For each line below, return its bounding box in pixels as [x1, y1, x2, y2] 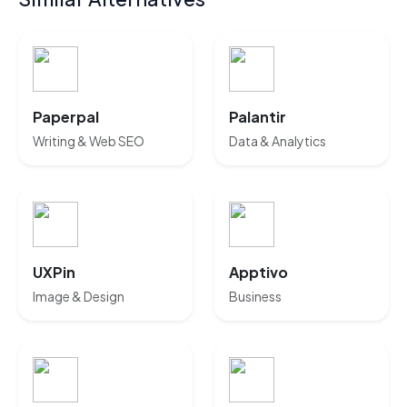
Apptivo [229, 263, 288, 282]
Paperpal [33, 107, 99, 126]
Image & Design [33, 288, 124, 304]
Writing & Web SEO [33, 133, 144, 149]
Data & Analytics [229, 133, 326, 149]
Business [229, 288, 282, 304]
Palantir [229, 107, 286, 126]
